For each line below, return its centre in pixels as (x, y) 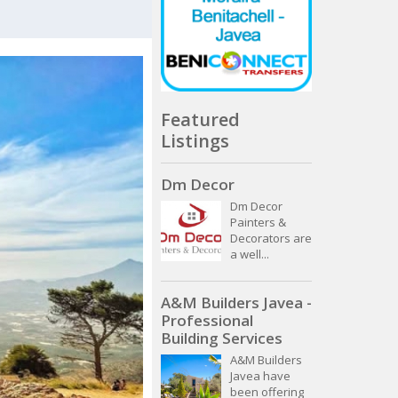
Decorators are (271, 239)
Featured (200, 119)
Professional (207, 321)
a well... (250, 255)
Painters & (258, 223)
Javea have (260, 376)
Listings (195, 140)
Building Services (222, 338)
